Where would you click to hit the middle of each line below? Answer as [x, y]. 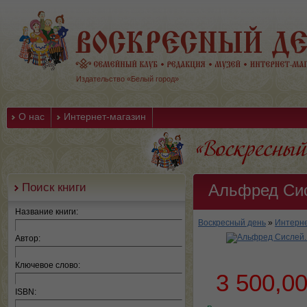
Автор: [28, 238]
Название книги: [47, 212]
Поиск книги [54, 187]
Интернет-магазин [105, 116]
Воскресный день [232, 223]
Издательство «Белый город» [127, 79]
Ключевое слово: [48, 265]
